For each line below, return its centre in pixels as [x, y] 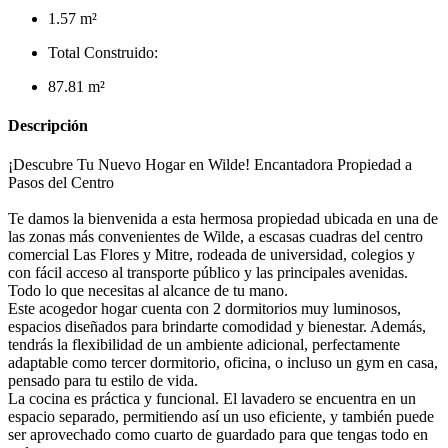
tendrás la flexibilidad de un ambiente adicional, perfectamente [204, 345]
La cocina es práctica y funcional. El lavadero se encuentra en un [212, 399]
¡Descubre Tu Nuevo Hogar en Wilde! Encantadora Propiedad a [210, 165]
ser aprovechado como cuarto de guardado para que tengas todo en [218, 435]
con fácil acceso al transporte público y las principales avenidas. [208, 273]
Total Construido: [103, 52]
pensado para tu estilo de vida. [103, 381]
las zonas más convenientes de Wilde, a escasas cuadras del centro [215, 237]
